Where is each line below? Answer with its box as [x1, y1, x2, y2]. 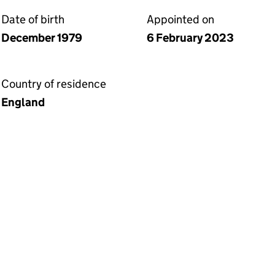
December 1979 [1, 31, 82, 45]
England [1, 95, 45, 109]
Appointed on [147, 12, 214, 26]
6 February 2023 [147, 31, 234, 45]
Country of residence [1, 77, 106, 91]
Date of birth [1, 12, 64, 26]
